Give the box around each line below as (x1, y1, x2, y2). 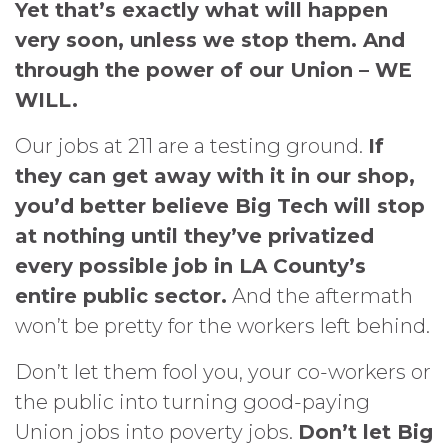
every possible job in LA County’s (15, 254, 366, 279)
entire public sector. (15, 284, 227, 309)
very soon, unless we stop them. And (15, 28, 405, 53)
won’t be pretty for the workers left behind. (15, 314, 430, 339)
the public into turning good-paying (15, 390, 370, 415)
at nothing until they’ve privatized (15, 224, 374, 249)
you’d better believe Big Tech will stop (15, 194, 425, 219)
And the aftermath (227, 284, 413, 309)
